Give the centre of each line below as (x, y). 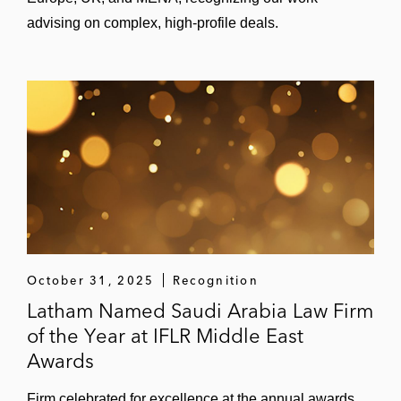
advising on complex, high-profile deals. (153, 23)
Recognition (215, 280)
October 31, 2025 (91, 280)
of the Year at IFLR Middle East (165, 336)
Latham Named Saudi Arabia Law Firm (200, 311)
